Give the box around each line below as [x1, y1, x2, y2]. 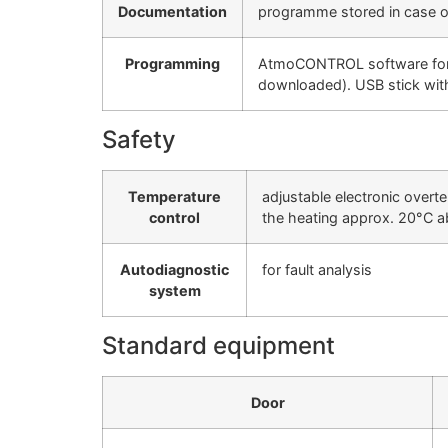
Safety [102, 125, 176, 155]
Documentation [118, 3, 227, 21]
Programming [125, 55, 220, 73]
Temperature [128, 188, 221, 206]
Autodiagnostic [120, 261, 229, 279]
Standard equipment [102, 331, 335, 361]
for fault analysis [262, 261, 372, 279]
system [148, 282, 201, 300]
